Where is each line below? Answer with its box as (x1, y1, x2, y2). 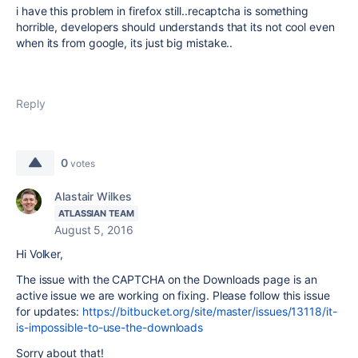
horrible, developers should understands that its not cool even (16, 20, 335, 34)
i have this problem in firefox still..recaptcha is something (16, 4, 308, 18)
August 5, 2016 (54, 223, 133, 237)
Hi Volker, (16, 247, 64, 261)
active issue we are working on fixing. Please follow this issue (16, 288, 330, 302)
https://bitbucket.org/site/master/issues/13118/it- (82, 304, 337, 318)
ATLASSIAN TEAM (58, 208, 134, 219)
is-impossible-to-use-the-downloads (16, 320, 204, 334)
